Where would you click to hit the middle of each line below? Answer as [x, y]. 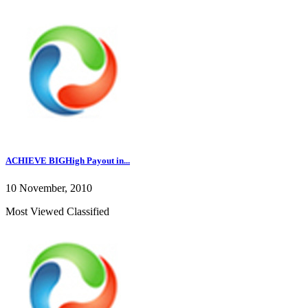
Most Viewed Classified [57, 211]
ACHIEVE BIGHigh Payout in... [68, 161]
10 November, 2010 [49, 188]
